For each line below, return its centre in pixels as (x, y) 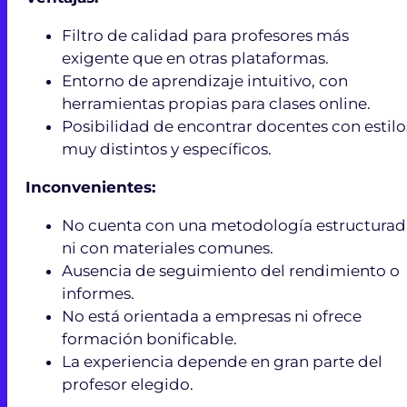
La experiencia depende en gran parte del (222, 361)
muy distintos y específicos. (167, 149)
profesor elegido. (128, 384)
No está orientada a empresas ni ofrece (212, 316)
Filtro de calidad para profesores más (205, 35)
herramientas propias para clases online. (216, 103)
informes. (98, 293)
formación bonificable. (149, 338)
